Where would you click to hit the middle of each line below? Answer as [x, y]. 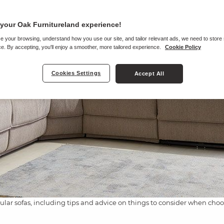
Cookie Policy [183, 47]
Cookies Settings [76, 73]
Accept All [149, 73]
